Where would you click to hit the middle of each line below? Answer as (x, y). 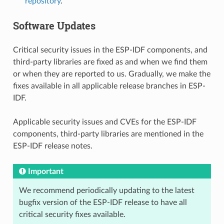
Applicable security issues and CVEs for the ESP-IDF (104, 122)
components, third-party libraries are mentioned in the (108, 134)
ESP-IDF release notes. (52, 146)
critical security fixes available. (72, 214)
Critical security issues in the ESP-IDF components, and (110, 50)
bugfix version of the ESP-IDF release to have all (103, 202)
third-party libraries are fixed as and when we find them (110, 62)
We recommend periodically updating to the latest (106, 190)
